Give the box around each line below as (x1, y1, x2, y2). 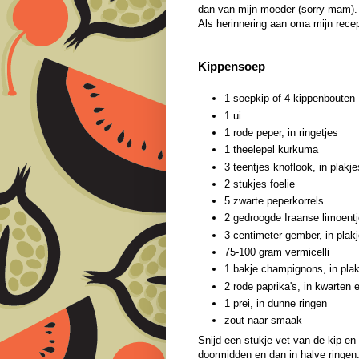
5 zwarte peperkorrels (224, 195, 324, 208)
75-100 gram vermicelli (224, 246, 329, 259)
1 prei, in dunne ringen (224, 296, 327, 309)
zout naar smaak (224, 314, 302, 327)
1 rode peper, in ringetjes (224, 126, 338, 139)
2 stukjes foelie (224, 177, 295, 190)
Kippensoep (198, 58, 265, 73)
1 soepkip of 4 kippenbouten (224, 92, 355, 105)
